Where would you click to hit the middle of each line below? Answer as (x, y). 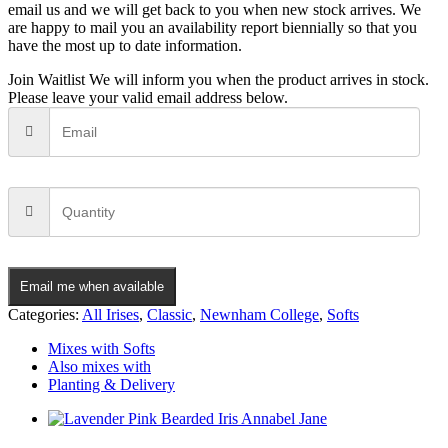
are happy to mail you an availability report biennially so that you (212, 27)
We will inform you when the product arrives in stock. (259, 79)
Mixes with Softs (101, 348)
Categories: (45, 314)
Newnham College (259, 314)
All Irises (110, 314)
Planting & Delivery (111, 384)
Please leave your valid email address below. (148, 97)
